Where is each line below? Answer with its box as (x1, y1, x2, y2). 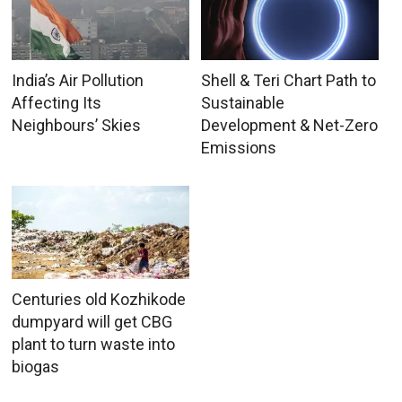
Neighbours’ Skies (12, 116, 142, 135)
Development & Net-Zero (200, 116, 378, 135)
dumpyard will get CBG (12, 312, 173, 332)
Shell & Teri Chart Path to (200, 71, 376, 91)
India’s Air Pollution (12, 71, 144, 91)
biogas (12, 357, 60, 377)
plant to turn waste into (12, 335, 176, 354)
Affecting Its (12, 93, 102, 113)
